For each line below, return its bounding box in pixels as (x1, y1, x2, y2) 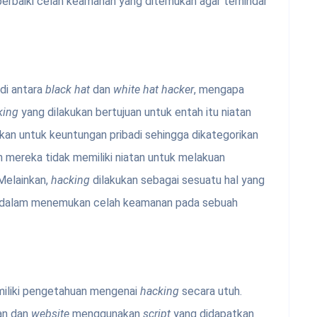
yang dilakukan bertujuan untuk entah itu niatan (18, 105, 251, 120)
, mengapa (194, 83, 244, 97)
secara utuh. (182, 284, 242, 299)
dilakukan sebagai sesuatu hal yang (90, 173, 265, 188)
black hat (45, 83, 90, 97)
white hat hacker (113, 83, 194, 97)
